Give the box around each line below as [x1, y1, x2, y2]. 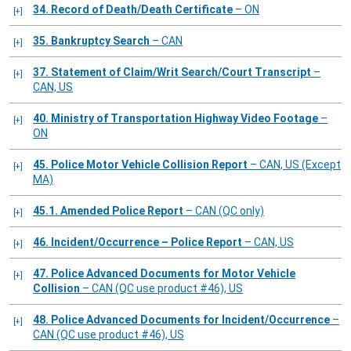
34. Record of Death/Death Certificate [51, 3, 233, 16]
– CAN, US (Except [248, 158, 341, 172]
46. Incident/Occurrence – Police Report [51, 236, 242, 249]
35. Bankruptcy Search [51, 34, 150, 48]
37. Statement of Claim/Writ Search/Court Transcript [51, 66, 311, 79]
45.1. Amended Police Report [60, 204, 183, 218]
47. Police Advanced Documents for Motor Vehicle [33, 267, 51, 280]
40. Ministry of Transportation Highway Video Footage [51, 112, 318, 125]
